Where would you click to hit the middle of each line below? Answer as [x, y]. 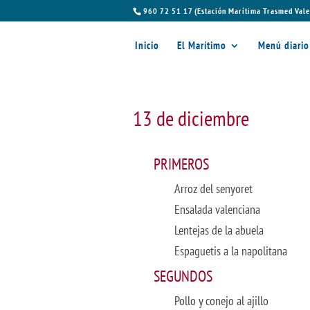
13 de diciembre [191, 118]
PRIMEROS [181, 164]
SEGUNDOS [183, 276]
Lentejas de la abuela [219, 230]
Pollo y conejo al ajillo [221, 301]
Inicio [147, 45]
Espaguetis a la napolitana [231, 251]
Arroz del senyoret [213, 189]
